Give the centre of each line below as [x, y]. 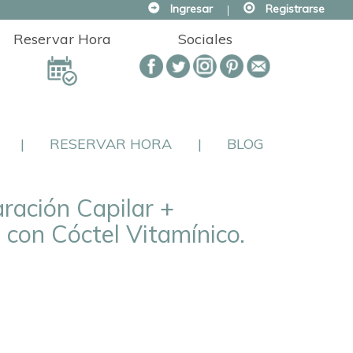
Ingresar [191, 9]
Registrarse [295, 9]
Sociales [205, 39]
